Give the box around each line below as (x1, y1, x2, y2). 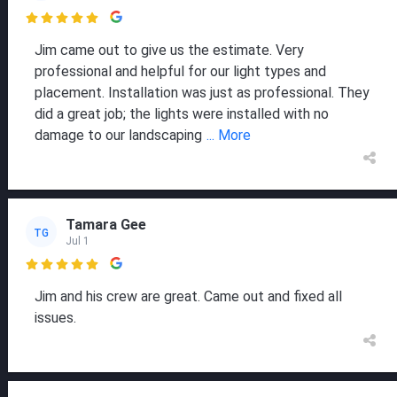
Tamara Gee (66, 215, 146, 233)
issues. (35, 309, 76, 327)
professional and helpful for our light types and (35, 63, 326, 81)
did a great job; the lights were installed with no (35, 105, 329, 123)
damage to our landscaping (35, 127, 202, 144)
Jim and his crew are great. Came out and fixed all (35, 288, 342, 306)
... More (206, 127, 251, 144)
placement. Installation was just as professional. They (35, 84, 370, 102)
